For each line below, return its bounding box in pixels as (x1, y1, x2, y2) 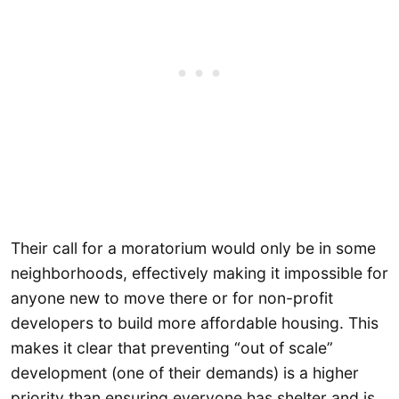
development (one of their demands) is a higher (11, 362, 359, 382)
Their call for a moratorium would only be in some (11, 238, 376, 257)
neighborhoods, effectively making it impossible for (11, 263, 388, 282)
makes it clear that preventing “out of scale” (11, 338, 333, 357)
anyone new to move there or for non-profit (11, 288, 333, 307)
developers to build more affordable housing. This (11, 313, 379, 332)
